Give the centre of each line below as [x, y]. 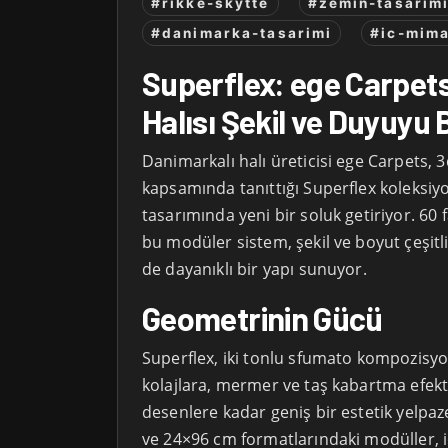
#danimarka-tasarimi [242, 33]
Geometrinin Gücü [262, 318]
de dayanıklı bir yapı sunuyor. [254, 269]
